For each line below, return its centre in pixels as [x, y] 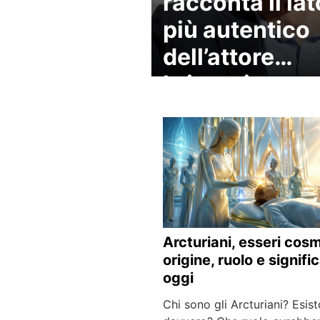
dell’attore [219, 57]
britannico [220, 84]
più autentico [236, 30]
